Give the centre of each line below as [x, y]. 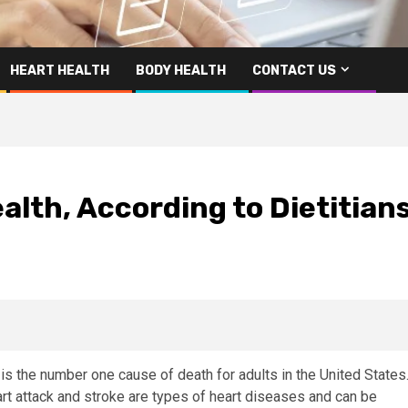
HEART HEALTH [60, 70]
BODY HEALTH [181, 70]
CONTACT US [294, 70]
